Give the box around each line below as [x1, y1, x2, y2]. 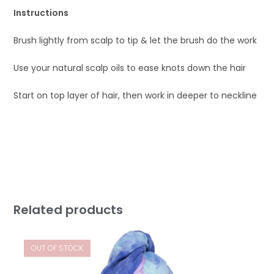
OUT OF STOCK [31, 242, 83, 253]
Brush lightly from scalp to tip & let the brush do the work [13, 34, 257, 46]
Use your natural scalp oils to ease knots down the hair [13, 61, 246, 74]
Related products [13, 201, 124, 218]
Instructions [13, 6, 71, 19]
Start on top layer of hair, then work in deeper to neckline [13, 89, 257, 102]
